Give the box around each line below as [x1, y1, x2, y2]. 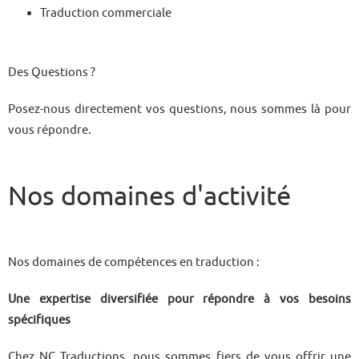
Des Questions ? [8, 65, 95, 79]
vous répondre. [8, 123, 91, 136]
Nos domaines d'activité [8, 180, 291, 211]
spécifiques [8, 313, 71, 326]
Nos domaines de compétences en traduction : [8, 255, 260, 268]
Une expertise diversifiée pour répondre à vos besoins [8, 292, 351, 305]
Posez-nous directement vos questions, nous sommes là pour [8, 102, 351, 115]
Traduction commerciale [40, 6, 171, 19]
